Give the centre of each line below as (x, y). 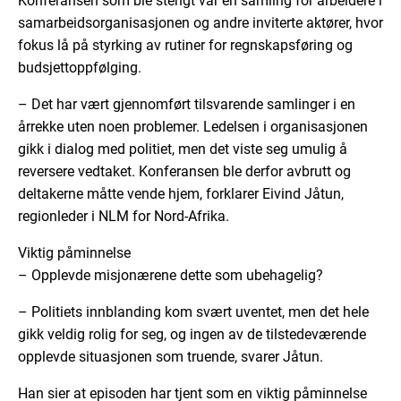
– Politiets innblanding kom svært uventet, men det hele (193, 312)
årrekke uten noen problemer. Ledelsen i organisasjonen (193, 127)
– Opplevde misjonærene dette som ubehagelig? (171, 276)
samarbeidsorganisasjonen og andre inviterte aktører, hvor (200, 23)
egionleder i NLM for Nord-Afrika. (126, 217)
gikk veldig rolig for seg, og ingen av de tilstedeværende (192, 335)
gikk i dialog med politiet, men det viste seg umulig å (183, 149)
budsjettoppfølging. (80, 68)
